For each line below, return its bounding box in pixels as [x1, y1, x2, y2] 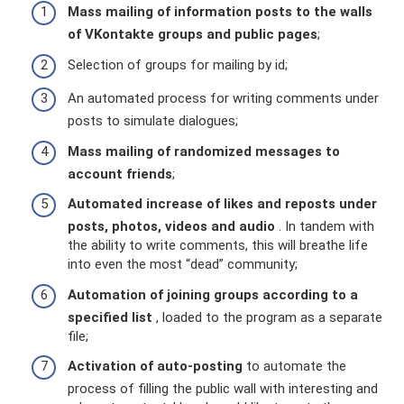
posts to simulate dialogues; [68, 113, 238, 130]
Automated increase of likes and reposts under [68, 196, 377, 213]
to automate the [243, 358, 346, 375]
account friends [68, 165, 172, 182]
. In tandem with [275, 218, 374, 235]
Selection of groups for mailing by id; [68, 56, 288, 73]
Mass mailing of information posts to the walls [68, 4, 372, 21]
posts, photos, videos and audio [68, 218, 275, 235]
